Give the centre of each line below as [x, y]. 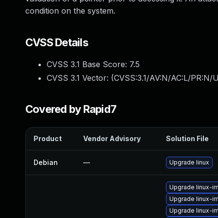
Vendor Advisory [112, 138]
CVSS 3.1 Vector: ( [80, 78]
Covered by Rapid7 [71, 109]
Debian [46, 162]
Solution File [187, 138]
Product [48, 138]
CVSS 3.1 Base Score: [88, 64]
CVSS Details [57, 42]
